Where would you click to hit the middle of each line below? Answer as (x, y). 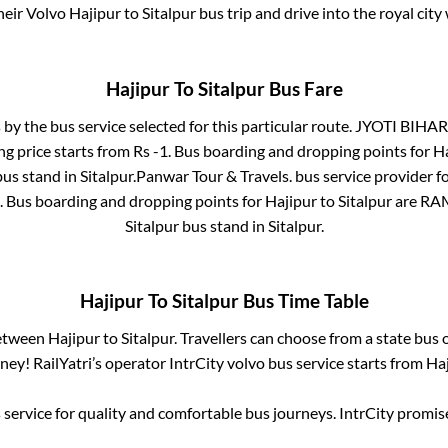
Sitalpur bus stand (186, 225)
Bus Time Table (303, 301)
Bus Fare (303, 88)
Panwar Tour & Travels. (213, 175)
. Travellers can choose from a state (294, 338)
